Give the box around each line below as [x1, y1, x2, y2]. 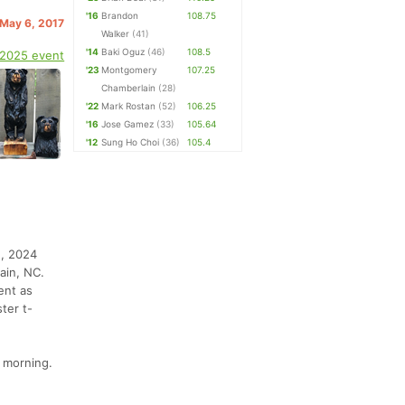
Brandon [101, 10, 139, 21]
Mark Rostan [101, 100, 156, 111]
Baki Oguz [101, 46, 146, 57]
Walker [101, 28, 130, 39]
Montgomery [101, 64, 158, 75]
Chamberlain [101, 82, 156, 93]
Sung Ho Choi [101, 137, 160, 147]
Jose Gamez [101, 118, 155, 129]
